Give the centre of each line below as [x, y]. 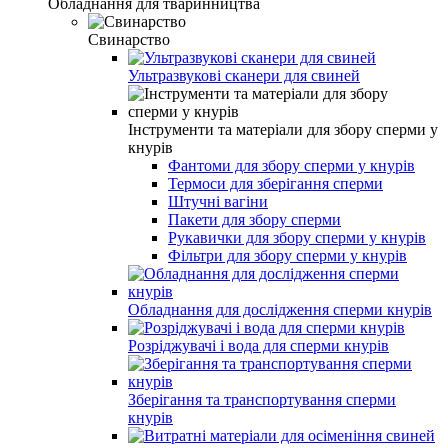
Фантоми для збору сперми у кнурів [291, 165]
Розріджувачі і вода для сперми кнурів [258, 345]
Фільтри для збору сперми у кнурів [287, 255]
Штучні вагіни [218, 201]
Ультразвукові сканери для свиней [244, 75]
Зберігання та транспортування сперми [262, 399]
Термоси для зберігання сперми [275, 183]
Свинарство [129, 39]
